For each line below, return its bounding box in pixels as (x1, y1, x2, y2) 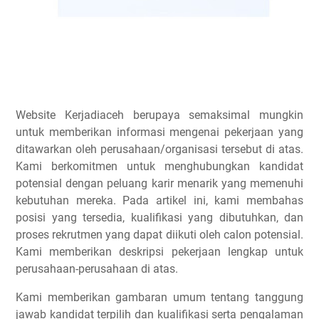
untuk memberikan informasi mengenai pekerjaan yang (16, 125, 303, 139)
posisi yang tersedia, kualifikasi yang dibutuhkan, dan (16, 211, 303, 224)
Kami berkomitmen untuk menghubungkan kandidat (16, 159, 303, 173)
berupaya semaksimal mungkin (132, 108, 303, 122)
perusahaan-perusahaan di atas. (16, 262, 181, 276)
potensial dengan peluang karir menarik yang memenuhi (16, 177, 303, 190)
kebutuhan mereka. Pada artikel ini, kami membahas (16, 194, 303, 207)
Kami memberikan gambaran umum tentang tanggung (16, 291, 303, 304)
